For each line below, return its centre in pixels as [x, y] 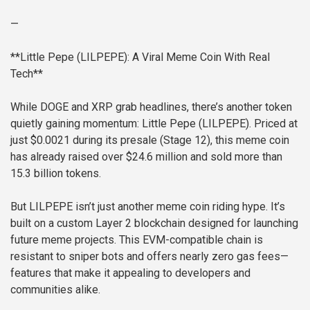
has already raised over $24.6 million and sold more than [146, 157]
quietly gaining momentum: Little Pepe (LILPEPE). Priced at [154, 124]
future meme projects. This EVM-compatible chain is [137, 240]
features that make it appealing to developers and [130, 273]
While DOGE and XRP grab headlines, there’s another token [151, 107]
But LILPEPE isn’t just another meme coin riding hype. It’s [148, 207]
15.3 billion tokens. [56, 174]
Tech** [27, 74]
